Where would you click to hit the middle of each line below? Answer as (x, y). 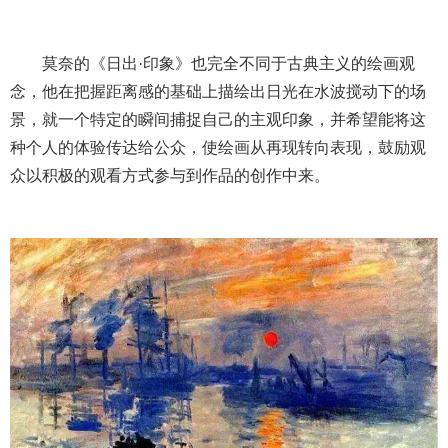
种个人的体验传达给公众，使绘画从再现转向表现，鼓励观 (218, 148)
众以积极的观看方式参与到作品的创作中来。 (170, 176)
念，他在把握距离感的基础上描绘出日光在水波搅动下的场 (218, 92)
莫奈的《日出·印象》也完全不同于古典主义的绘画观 (228, 64)
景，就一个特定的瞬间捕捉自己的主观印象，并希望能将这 (218, 120)
